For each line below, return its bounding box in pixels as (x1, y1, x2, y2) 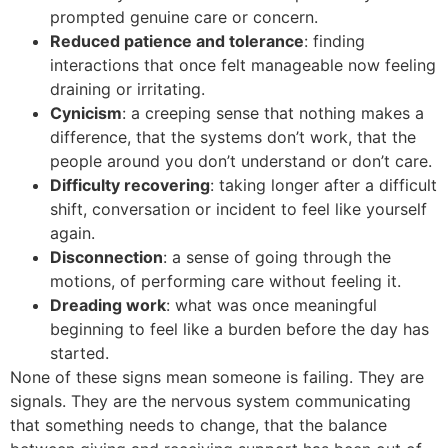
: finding (304, 30, 365, 51)
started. (50, 342, 109, 363)
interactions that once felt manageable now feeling (50, 54, 436, 75)
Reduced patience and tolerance (50, 30, 304, 51)
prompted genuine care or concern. (50, 6, 318, 27)
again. (50, 222, 95, 243)
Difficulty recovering (50, 174, 210, 195)
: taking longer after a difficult (210, 174, 437, 195)
